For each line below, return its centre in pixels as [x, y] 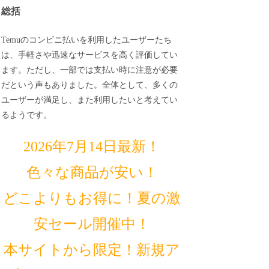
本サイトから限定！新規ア [92, 250]
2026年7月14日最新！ [92, 147]
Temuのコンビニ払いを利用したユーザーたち [87, 40]
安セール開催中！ [92, 224]
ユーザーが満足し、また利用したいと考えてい [90, 100]
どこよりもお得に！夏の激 [92, 198]
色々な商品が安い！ [92, 173]
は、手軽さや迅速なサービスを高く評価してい [90, 55]
